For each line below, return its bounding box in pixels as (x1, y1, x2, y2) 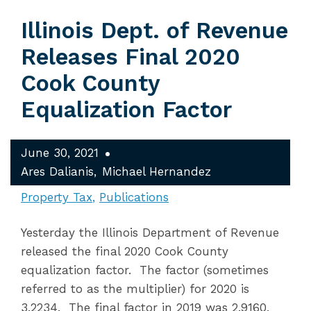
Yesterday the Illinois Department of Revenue (21, 226, 279, 239)
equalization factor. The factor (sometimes (21, 263, 269, 277)
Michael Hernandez (102, 165, 211, 178)
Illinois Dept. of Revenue (21, 17, 288, 44)
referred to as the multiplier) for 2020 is (21, 282, 249, 296)
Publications (99, 190, 169, 204)
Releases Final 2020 (21, 44, 240, 70)
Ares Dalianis (21, 165, 94, 178)
